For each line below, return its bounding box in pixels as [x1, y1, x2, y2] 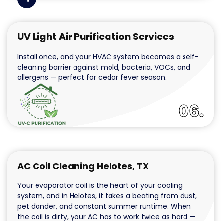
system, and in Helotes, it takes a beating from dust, [17, 190, 197, 201]
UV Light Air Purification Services [17, 30, 174, 44]
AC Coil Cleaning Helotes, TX [17, 159, 149, 172]
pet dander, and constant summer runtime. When [17, 201, 191, 211]
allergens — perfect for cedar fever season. [17, 73, 167, 83]
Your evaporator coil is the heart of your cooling [17, 180, 183, 190]
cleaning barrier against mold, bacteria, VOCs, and [17, 62, 190, 73]
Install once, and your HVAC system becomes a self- [17, 52, 199, 62]
